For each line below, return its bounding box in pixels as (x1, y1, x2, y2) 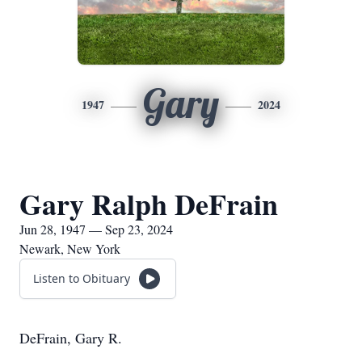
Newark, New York (19, 240, 120, 257)
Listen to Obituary (33, 271, 130, 286)
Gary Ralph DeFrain (19, 183, 278, 225)
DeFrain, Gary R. (19, 328, 122, 347)
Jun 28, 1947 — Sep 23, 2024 (19, 221, 173, 238)
